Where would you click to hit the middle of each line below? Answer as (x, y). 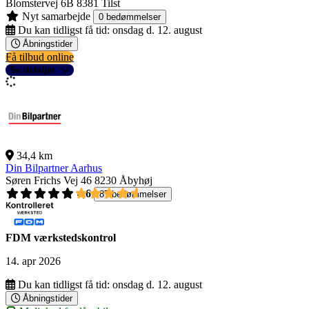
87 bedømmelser (133, 195)
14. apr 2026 (33, 261)
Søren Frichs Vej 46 (49, 181)
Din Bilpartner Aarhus (54, 168)
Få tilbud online (40, 57)
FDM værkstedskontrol (61, 238)
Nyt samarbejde (55, 17)
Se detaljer (32, 70)
